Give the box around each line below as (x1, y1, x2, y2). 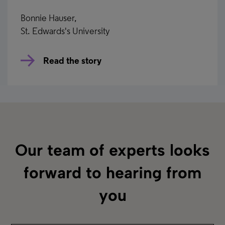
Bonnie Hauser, (21, 14, 77, 24)
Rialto (18, 190, 31, 196)
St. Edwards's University (21, 27, 110, 37)
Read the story (43, 56, 102, 66)
